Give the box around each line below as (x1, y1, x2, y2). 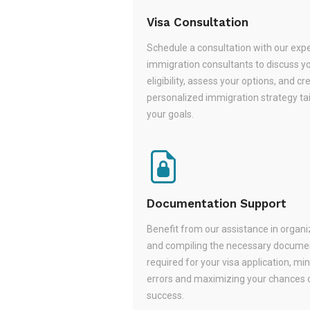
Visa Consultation (147, 15, 248, 29)
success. (147, 290, 184, 301)
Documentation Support (147, 197, 286, 210)
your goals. (147, 109, 194, 120)
